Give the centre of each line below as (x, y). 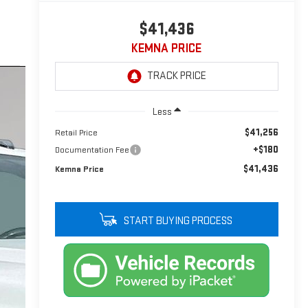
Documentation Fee (92, 150)
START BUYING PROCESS (177, 221)
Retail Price (76, 132)
